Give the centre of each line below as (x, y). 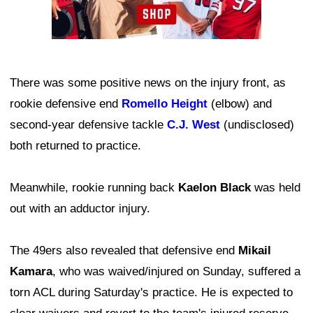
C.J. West (194, 125)
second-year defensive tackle (88, 125)
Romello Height (165, 104)
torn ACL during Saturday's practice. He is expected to (151, 293)
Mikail (255, 251)
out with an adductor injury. (80, 209)
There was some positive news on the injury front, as (148, 83)
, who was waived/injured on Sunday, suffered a (176, 272)
